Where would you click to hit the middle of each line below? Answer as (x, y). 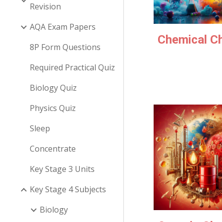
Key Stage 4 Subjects (68, 189)
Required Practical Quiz (72, 67)
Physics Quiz (53, 108)
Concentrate (53, 149)
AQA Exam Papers (63, 27)
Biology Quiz (53, 88)
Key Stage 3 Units (62, 169)
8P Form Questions (65, 47)
